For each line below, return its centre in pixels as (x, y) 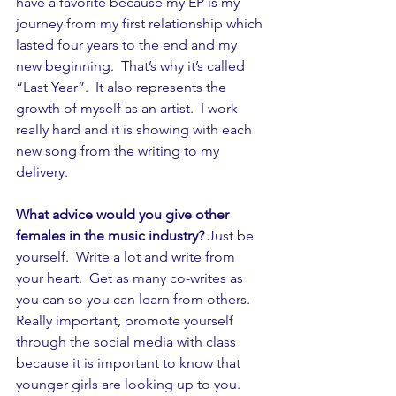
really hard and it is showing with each (136, 130)
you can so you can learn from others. (137, 300)
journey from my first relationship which (141, 24)
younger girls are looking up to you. (128, 385)
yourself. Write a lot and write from (127, 257)
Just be (231, 236)
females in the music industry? (110, 236)
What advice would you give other (124, 215)
